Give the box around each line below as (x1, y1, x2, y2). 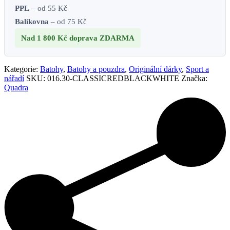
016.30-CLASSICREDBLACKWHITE (47, 74, 179, 83)
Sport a (186, 65, 209, 74)
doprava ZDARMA (69, 34, 135, 43)
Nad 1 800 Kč (21, 34, 69, 43)
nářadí (4, 74, 24, 83)
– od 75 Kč (49, 17, 87, 26)
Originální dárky (129, 65, 182, 74)
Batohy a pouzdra (67, 65, 125, 74)
